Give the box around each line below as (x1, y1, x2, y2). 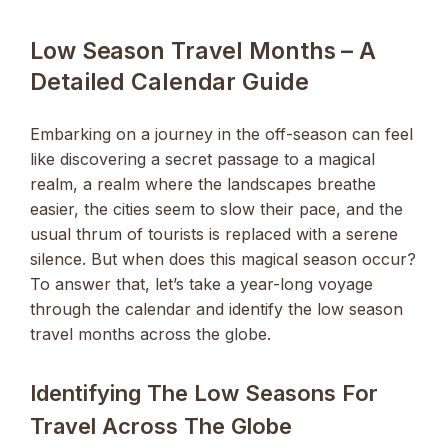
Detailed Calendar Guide (30, 68, 309, 97)
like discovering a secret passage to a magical (30, 149, 375, 170)
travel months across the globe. (30, 324, 271, 345)
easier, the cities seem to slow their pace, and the (30, 199, 403, 220)
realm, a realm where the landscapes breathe (30, 174, 376, 195)
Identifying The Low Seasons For (30, 379, 378, 406)
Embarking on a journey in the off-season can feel (30, 124, 413, 145)
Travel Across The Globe (30, 412, 292, 439)
